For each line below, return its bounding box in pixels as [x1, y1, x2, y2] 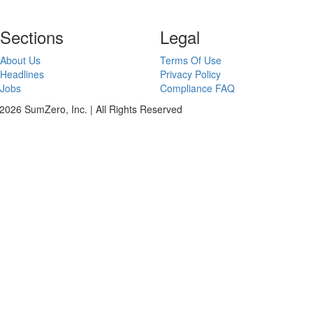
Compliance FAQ [160, 81, 235, 95]
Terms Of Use [160, 53, 221, 67]
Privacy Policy [160, 67, 221, 81]
